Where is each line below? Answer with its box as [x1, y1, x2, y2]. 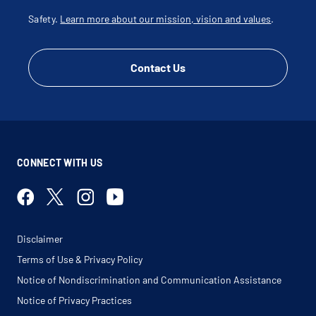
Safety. [28, 13, 61, 25]
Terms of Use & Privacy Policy [17, 253, 142, 265]
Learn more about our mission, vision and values [60, 13, 272, 25]
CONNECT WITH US [17, 157, 103, 169]
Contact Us [130, 61, 186, 74]
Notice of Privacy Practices [17, 294, 132, 306]
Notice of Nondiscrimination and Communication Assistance [17, 274, 281, 286]
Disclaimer [17, 233, 63, 245]
